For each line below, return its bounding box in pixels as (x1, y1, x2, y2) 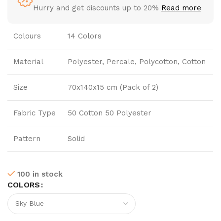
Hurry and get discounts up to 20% (33, 3, 161, 12)
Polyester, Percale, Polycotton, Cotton (68, 57, 206, 66)
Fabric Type (13, 108, 56, 117)
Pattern (13, 134, 40, 143)
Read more (161, 3, 201, 12)
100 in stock (17, 169, 63, 179)
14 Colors (68, 31, 102, 40)
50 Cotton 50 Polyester (68, 108, 151, 117)
